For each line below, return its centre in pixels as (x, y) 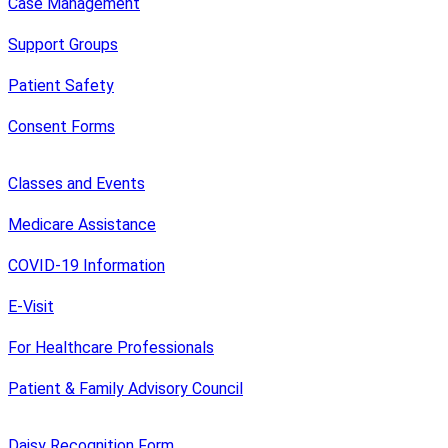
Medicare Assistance (82, 224)
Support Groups (63, 44)
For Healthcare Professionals (111, 347)
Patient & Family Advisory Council (125, 388)
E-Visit (31, 306)
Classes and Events (76, 183)
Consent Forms (61, 126)
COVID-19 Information (86, 265)
